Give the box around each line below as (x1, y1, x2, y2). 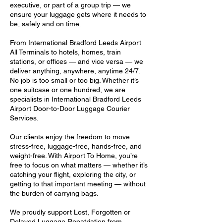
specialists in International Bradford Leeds (10, 95, 141, 103)
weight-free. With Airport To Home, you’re (10, 152, 138, 160)
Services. (10, 114, 39, 122)
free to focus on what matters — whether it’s (10, 161, 148, 169)
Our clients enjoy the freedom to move (10, 133, 130, 141)
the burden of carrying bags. (10, 189, 99, 197)
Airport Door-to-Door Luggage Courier (10, 105, 130, 112)
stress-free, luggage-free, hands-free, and (10, 142, 142, 150)
